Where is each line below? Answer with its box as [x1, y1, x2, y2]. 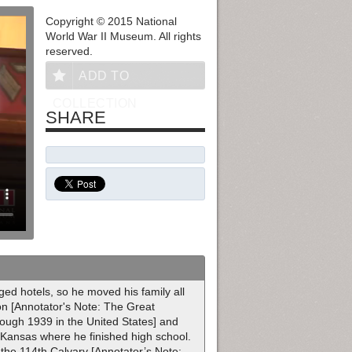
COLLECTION [52, 97, 137, 111]
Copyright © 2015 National [45, 15, 177, 28]
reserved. [45, 45, 93, 58]
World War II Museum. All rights [45, 30, 201, 43]
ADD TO [79, 69, 130, 83]
